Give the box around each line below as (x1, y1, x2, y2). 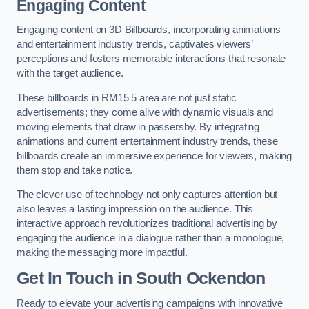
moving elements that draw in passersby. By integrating (17, 121, 260, 132)
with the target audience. (17, 68, 123, 79)
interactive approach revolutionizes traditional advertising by (17, 218, 277, 230)
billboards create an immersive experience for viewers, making (17, 150, 292, 161)
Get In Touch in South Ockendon (17, 268, 266, 288)
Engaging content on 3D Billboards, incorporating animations (17, 24, 281, 36)
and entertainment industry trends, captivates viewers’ (17, 39, 253, 50)
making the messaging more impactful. (17, 247, 188, 259)
